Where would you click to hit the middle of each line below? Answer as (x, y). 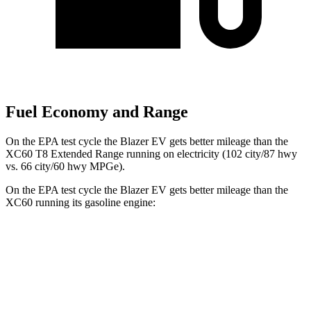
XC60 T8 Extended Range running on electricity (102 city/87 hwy (151, 153)
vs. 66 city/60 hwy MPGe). (65, 166)
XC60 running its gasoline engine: (81, 202)
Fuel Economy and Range (97, 112)
